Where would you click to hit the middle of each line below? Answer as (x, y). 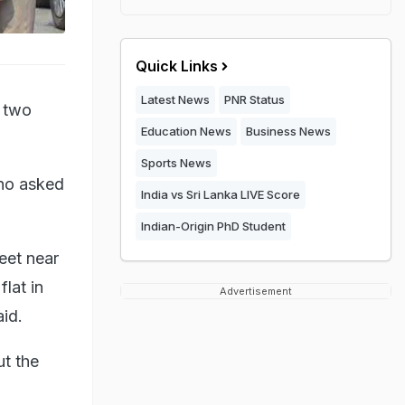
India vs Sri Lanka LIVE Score (221, 194)
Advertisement (256, 291)
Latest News (175, 99)
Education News (186, 131)
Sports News (176, 163)
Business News (288, 131)
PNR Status (254, 99)
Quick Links (177, 66)
